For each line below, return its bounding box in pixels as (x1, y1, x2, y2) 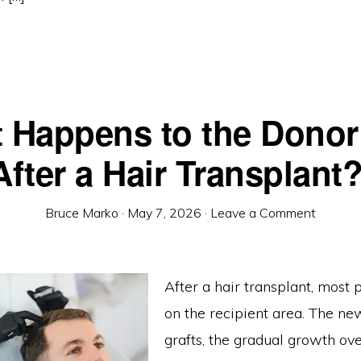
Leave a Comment (210, 205, 316, 221)
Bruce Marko (45, 205, 118, 221)
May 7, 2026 (127, 205, 201, 221)
